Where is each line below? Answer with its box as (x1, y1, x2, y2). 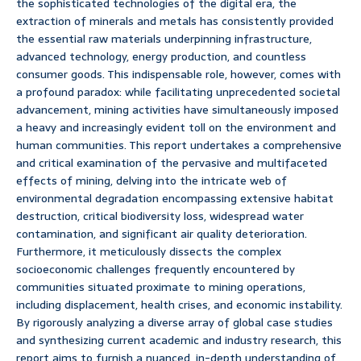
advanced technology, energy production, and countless (16, 48, 306, 66)
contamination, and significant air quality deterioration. (16, 225, 307, 243)
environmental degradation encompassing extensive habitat (16, 189, 334, 208)
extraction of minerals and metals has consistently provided (16, 12, 334, 31)
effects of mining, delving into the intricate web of (16, 172, 287, 190)
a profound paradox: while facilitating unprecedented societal (16, 83, 340, 102)
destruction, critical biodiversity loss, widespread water (16, 207, 304, 226)
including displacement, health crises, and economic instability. (16, 296, 342, 314)
